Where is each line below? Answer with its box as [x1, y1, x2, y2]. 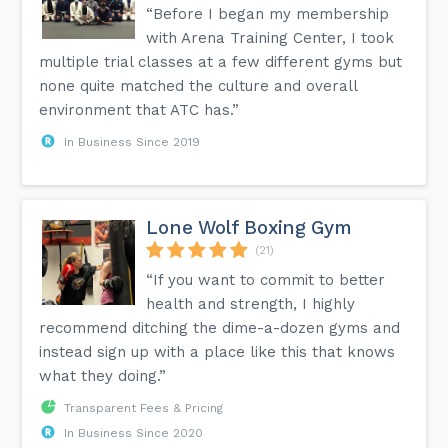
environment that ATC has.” [39, 100, 240, 119]
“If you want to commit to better [146, 270, 386, 289]
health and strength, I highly [146, 294, 356, 313]
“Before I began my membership [146, 4, 390, 23]
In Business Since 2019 [64, 134, 201, 149]
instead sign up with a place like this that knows [39, 342, 396, 361]
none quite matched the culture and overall [39, 76, 358, 95]
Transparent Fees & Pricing [64, 400, 224, 415]
